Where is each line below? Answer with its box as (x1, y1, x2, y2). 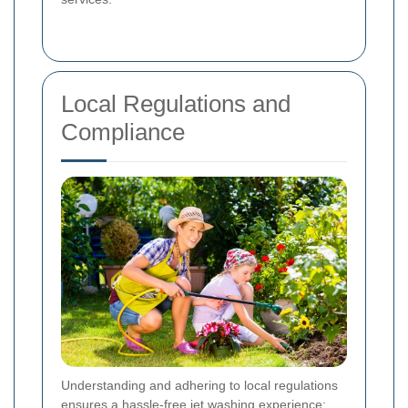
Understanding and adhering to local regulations (61, 378, 338, 393)
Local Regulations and (61, 89, 291, 117)
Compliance (61, 117, 185, 146)
